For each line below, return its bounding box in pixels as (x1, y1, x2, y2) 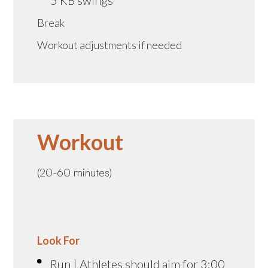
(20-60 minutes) (37, 165, 112, 179)
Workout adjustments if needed (37, 38, 182, 51)
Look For (37, 233, 80, 247)
